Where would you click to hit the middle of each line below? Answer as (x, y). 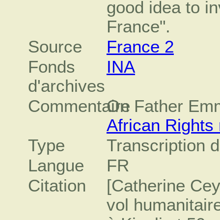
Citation (57, 185)
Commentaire (79, 106)
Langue (56, 165)
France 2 (140, 46)
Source (55, 46)
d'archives (67, 86)
